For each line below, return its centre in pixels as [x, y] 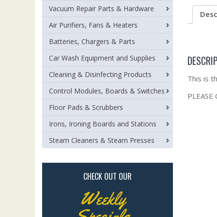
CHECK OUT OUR [108, 176]
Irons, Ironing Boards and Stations [103, 124]
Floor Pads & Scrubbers [86, 107]
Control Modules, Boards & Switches [107, 91]
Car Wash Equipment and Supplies [102, 58]
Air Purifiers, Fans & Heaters [93, 25]
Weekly [103, 199]
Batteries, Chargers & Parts [92, 41]
